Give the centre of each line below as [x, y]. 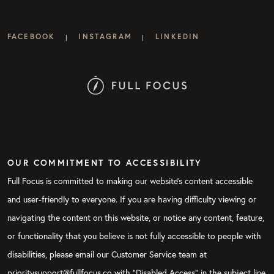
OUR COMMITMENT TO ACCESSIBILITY [105, 162]
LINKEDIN [178, 37]
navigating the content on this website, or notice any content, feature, [136, 217]
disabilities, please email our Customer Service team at [107, 254]
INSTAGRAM [105, 37]
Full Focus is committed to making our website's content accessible [130, 180]
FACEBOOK [31, 37]
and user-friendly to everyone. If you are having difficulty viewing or [132, 199]
